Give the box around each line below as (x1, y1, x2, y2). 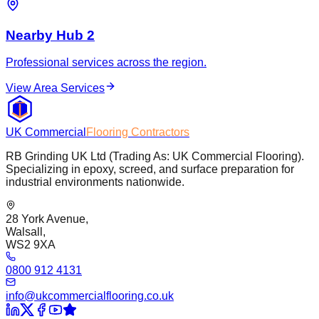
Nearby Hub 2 (6, 27, 95, 43)
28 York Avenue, (6, 213, 88, 226)
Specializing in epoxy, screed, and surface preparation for (6, 163, 294, 176)
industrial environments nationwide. (6, 176, 184, 189)
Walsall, (6, 226, 46, 239)
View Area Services (6, 82, 105, 95)
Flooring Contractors (86, 126, 189, 139)
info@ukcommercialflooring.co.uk (6, 290, 174, 303)
